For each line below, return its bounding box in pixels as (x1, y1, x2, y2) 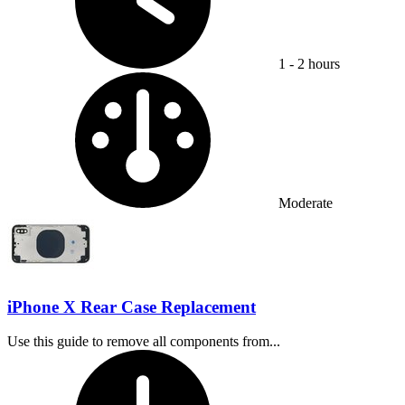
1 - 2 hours (278, 55, 340, 71)
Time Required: (278, 349, 366, 365)
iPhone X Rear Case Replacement (7, 297, 256, 316)
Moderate (278, 194, 333, 211)
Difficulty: (278, 71, 336, 87)
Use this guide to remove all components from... (7, 334, 280, 350)
